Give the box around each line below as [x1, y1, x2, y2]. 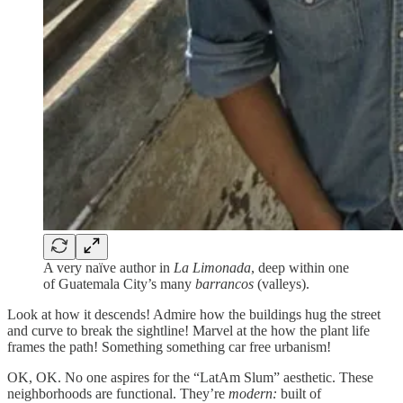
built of [277, 385, 321, 401]
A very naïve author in [43, 259, 174, 275]
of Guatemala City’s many [43, 275, 195, 291]
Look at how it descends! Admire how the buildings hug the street [7, 306, 381, 322]
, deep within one [251, 259, 349, 275]
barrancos [195, 275, 254, 291]
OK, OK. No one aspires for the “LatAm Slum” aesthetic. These [7, 369, 373, 385]
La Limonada [174, 259, 251, 275]
